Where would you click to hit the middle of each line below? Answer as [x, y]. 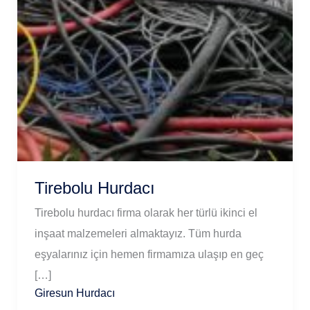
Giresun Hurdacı [74, 293]
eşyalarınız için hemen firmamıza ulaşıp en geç [149, 254]
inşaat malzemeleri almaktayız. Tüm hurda [138, 234]
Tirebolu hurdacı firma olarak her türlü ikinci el [146, 213]
